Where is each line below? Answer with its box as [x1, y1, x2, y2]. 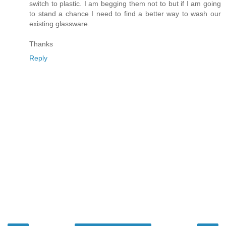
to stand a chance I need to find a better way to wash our [29, 10, 221, 18]
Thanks [29, 40, 53, 48]
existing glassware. [29, 20, 90, 28]
